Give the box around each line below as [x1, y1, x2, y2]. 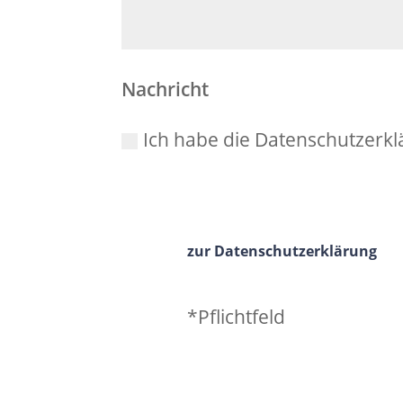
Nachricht [121, 76, 210, 102]
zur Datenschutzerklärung [186, 240, 377, 261]
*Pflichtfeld [186, 304, 285, 330]
